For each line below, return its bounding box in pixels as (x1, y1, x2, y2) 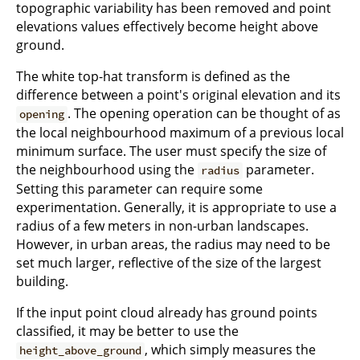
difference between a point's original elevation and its (16, 86, 341, 104)
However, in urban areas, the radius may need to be (16, 235, 330, 254)
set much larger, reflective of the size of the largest (16, 254, 321, 272)
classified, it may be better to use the (16, 322, 239, 341)
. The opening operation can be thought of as (67, 104, 342, 123)
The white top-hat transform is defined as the (16, 67, 290, 86)
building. (16, 272, 68, 291)
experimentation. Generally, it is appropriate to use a (16, 198, 337, 217)
